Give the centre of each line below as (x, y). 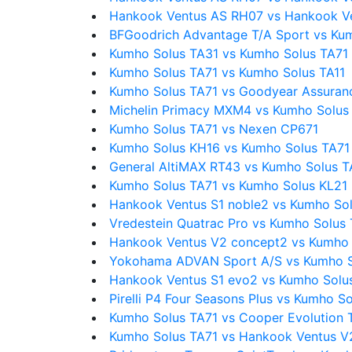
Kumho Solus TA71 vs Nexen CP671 (214, 129)
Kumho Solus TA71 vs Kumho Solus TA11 (227, 72)
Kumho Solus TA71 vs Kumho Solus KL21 (228, 185)
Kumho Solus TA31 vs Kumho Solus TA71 (229, 53)
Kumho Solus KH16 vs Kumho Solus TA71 (229, 148)
